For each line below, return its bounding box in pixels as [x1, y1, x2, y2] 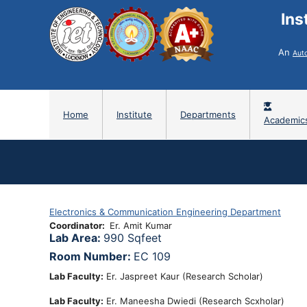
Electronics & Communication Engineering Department [49, 206, 281, 217]
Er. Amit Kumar [109, 219, 172, 231]
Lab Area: [49, 230, 103, 245]
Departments [180, 109, 236, 120]
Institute [116, 109, 152, 120]
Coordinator [49, 219, 102, 231]
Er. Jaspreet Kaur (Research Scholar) [103, 270, 263, 282]
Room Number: [49, 249, 134, 263]
